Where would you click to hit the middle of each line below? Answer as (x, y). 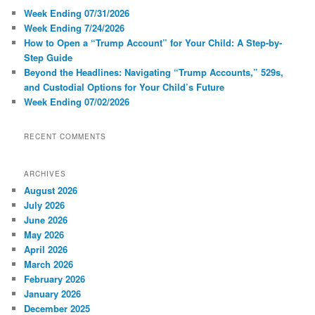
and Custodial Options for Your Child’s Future (124, 86)
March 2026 (49, 264)
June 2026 (46, 219)
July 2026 (45, 205)
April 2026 (46, 249)
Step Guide (49, 57)
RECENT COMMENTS (65, 137)
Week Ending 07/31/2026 (77, 13)
